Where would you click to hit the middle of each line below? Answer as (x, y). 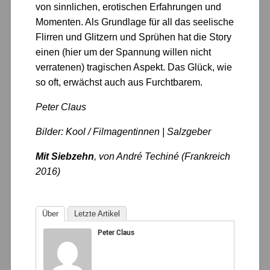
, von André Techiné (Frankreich (162, 157)
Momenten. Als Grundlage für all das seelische (135, 22)
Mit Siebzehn (65, 157)
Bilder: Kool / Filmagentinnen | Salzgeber (124, 132)
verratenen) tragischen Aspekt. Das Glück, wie (134, 67)
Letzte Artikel (97, 214)
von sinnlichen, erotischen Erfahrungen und (129, 7)
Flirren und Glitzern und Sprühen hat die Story (134, 37)
